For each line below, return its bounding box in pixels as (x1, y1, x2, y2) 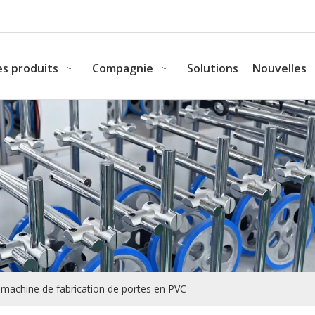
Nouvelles (252, 60, 307, 76)
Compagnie (92, 60, 153, 76)
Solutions (187, 60, 238, 76)
